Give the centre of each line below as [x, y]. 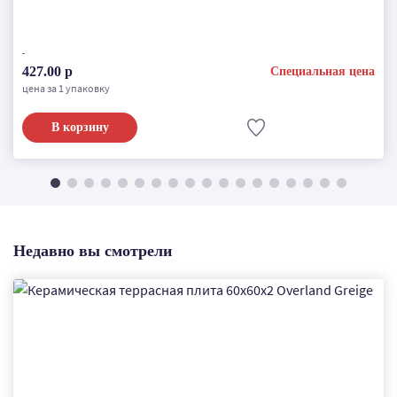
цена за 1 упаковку [66, 88]
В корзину [80, 127]
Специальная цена [323, 71]
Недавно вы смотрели [93, 251]
